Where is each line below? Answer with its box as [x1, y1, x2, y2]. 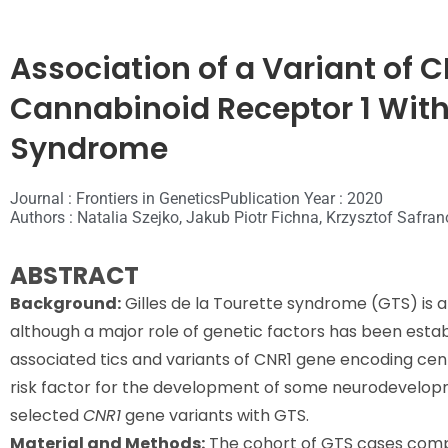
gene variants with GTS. [121, 404, 309, 427]
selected [10, 404, 83, 427]
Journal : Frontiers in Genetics [10, 189, 220, 208]
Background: [10, 292, 121, 315]
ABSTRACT [10, 259, 139, 292]
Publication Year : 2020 [220, 189, 383, 208]
